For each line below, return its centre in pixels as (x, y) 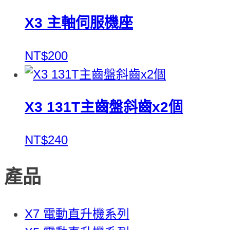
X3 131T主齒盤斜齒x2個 (104, 107)
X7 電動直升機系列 (77, 214)
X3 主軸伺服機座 (79, 23)
